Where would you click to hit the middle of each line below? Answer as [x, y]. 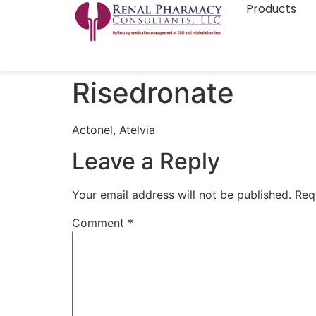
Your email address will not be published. [182, 195]
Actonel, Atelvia [114, 130]
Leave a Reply [146, 162]
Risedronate [153, 93]
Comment [100, 223]
